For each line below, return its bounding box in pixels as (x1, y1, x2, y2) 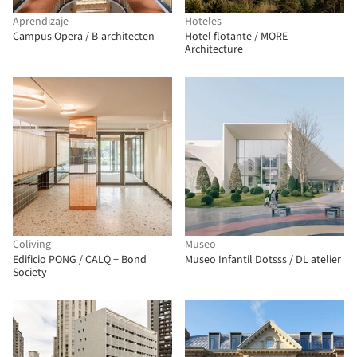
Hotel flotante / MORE (185, 29, 288, 45)
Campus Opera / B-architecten (13, 29, 155, 45)
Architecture (185, 41, 243, 57)
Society (13, 265, 47, 280)
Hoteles (185, 14, 222, 29)
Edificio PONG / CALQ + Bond (13, 252, 147, 268)
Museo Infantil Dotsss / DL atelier (185, 252, 341, 268)
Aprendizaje (13, 14, 69, 29)
